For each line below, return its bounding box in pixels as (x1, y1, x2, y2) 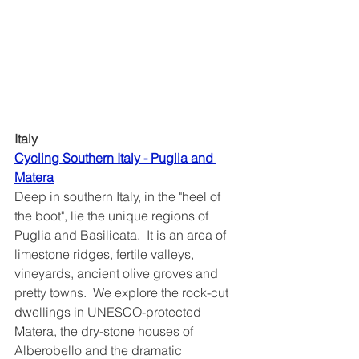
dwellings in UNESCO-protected (14, 303, 204, 320)
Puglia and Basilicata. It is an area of (14, 226, 229, 243)
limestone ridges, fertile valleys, (14, 245, 197, 262)
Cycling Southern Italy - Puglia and (14, 149, 216, 166)
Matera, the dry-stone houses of (14, 322, 196, 339)
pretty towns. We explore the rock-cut (14, 284, 232, 301)
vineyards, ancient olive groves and (14, 264, 221, 281)
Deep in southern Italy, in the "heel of (14, 188, 224, 204)
